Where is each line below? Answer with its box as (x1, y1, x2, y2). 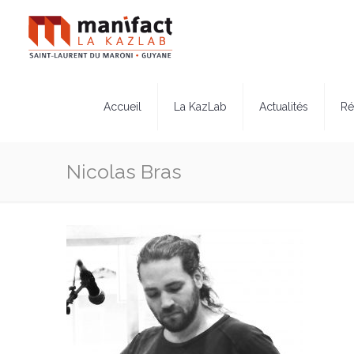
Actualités (258, 100, 308, 113)
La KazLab (173, 100, 227, 113)
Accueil (103, 100, 141, 113)
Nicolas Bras (66, 160, 182, 183)
